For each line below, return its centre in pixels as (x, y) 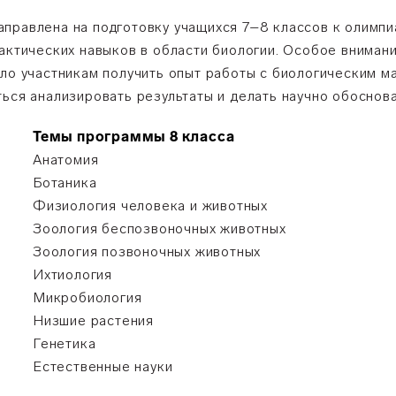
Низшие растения (93, 320)
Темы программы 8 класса (134, 137)
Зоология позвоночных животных (147, 251)
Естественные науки (103, 366)
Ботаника (65, 183)
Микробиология (88, 297)
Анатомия (66, 160)
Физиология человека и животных (150, 206)
